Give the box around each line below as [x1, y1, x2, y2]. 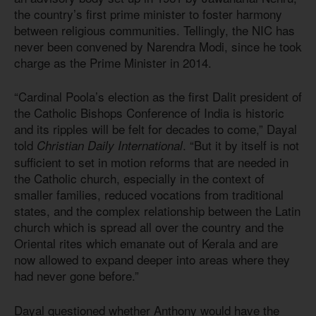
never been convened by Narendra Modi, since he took [14, 37, 302, 55]
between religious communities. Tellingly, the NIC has [14, 20, 295, 39]
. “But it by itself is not [183, 136, 299, 154]
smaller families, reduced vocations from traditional [14, 186, 284, 204]
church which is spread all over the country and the [14, 218, 284, 236]
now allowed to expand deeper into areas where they [14, 250, 290, 269]
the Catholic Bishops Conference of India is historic [14, 104, 284, 122]
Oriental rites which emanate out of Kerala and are [14, 234, 278, 253]
